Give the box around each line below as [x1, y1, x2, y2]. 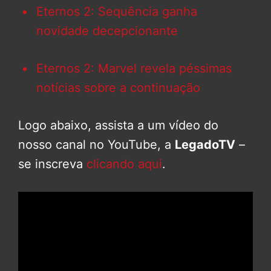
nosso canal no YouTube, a [18, 137, 175, 152]
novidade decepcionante [36, 24, 178, 39]
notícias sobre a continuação [36, 80, 200, 96]
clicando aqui [87, 157, 162, 172]
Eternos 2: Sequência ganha [36, 4, 197, 19]
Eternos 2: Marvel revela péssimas [36, 61, 232, 76]
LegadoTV [175, 137, 235, 152]
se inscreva [18, 157, 87, 172]
